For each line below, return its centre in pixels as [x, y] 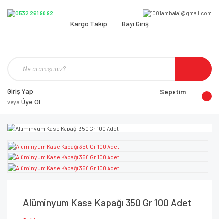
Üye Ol [30, 102]
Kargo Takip [89, 24]
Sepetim [173, 92]
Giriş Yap [20, 91]
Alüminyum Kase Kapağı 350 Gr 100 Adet [107, 203]
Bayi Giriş [135, 24]
